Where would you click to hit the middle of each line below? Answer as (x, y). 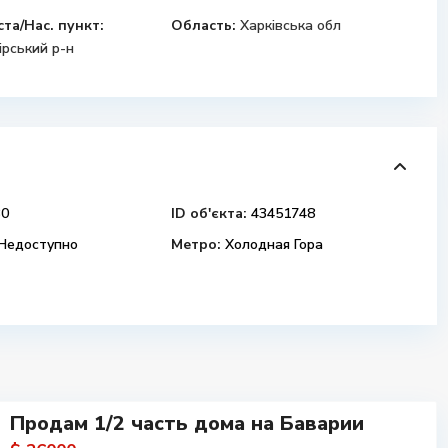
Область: (203, 25)
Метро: (196, 244)
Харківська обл (290, 25)
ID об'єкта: (209, 213)
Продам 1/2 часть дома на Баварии (187, 423)
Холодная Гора (272, 244)
